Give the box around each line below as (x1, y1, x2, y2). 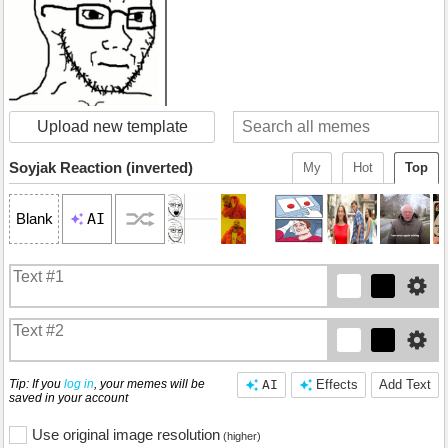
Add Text (379, 376, 431, 392)
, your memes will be (94, 376, 205, 391)
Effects (316, 376, 358, 392)
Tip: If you (9, 376, 64, 391)
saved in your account (9, 390, 128, 405)
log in (64, 376, 94, 391)
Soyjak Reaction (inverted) (9, 158, 193, 176)
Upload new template (36, 117, 188, 135)
